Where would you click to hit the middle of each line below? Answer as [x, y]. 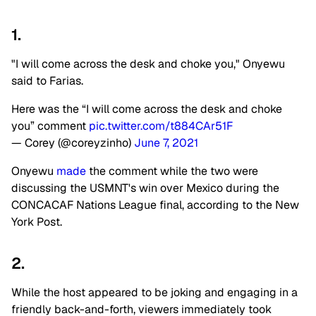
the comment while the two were [172, 171]
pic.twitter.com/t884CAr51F [161, 126]
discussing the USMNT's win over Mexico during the [145, 188]
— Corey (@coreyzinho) [73, 143]
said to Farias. [47, 81]
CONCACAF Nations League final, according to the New [155, 205]
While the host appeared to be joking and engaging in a [154, 293]
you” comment [50, 126]
